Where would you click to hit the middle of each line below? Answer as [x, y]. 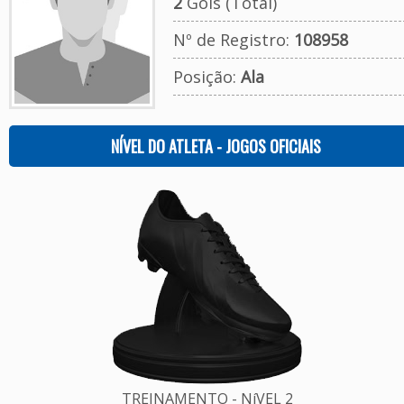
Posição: [207, 77]
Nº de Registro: [233, 40]
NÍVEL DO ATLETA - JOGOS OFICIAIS [216, 146]
